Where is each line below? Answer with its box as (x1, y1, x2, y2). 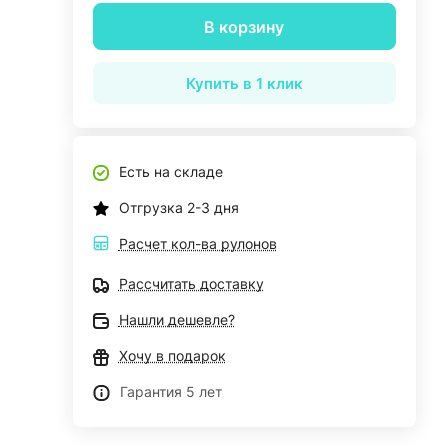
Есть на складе (118, 163, 223, 180)
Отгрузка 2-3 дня (118, 199, 239, 216)
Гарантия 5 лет (119, 383, 222, 400)
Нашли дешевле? (118, 311, 235, 328)
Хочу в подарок (118, 347, 226, 364)
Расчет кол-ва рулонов (118, 235, 277, 252)
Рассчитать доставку (118, 275, 264, 292)
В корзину (204, 16, 285, 37)
